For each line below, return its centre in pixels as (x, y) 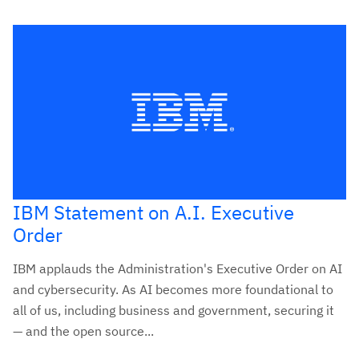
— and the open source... (83, 331)
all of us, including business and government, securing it (173, 310)
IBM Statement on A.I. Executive (153, 212)
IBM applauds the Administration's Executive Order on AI (177, 268)
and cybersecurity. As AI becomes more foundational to (173, 289)
